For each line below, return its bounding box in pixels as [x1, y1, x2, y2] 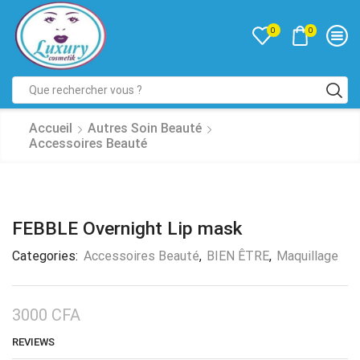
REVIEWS [12, 336, 55, 349]
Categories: [12, 248, 81, 264]
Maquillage [276, 248, 338, 264]
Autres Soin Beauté [88, 121, 202, 137]
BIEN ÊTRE [207, 248, 269, 264]
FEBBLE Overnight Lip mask [12, 218, 242, 240]
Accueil [29, 121, 72, 137]
